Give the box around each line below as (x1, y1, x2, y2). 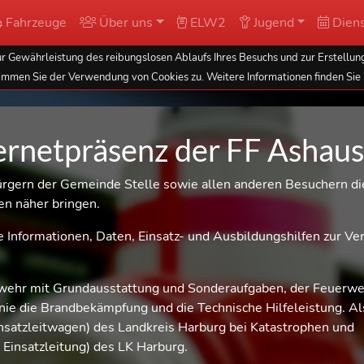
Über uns (96, 14, 153, 32)
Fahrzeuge (2, 14, 67, 32)
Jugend (249, 14, 294, 32)
